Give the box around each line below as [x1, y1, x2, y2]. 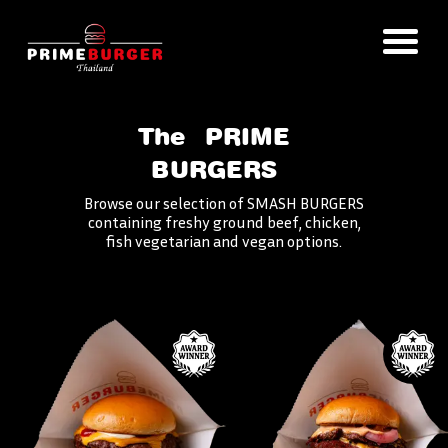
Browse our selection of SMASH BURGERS [84, 193, 364, 213]
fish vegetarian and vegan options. [106, 231, 342, 251]
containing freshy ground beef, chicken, [87, 212, 361, 232]
